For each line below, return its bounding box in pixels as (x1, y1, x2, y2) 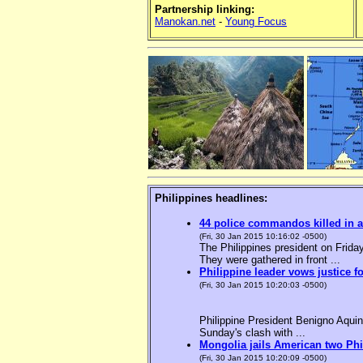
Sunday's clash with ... (199, 327, 305, 340)
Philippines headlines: (155, 192, 267, 205)
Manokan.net (155, 15, 216, 28)
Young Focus (225, 15, 287, 28)
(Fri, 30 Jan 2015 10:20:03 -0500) (199, 280, 327, 290)
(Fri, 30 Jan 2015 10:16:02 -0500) (199, 232, 327, 241)
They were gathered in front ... (199, 254, 340, 267)
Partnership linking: (155, 3, 254, 16)
